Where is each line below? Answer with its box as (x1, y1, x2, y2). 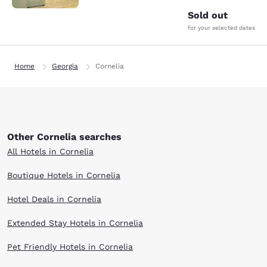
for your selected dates (188, 24, 255, 31)
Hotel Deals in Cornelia (7, 194, 101, 204)
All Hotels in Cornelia (7, 147, 94, 156)
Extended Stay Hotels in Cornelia (7, 218, 143, 228)
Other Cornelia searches (7, 131, 122, 142)
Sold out (188, 10, 228, 21)
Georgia (52, 62, 78, 70)
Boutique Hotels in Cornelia (7, 170, 120, 180)
